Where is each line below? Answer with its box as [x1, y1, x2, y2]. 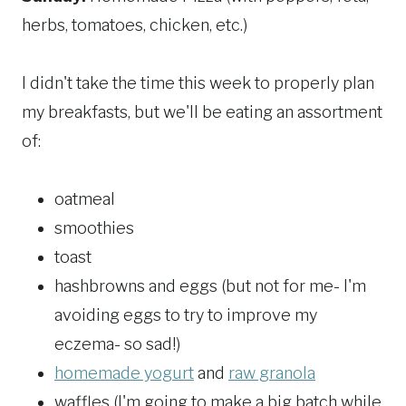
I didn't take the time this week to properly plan [22, 73, 374, 93]
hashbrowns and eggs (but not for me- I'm [54, 276, 366, 296]
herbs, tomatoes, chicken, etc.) [22, 15, 247, 35]
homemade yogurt [54, 363, 194, 383]
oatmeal [54, 189, 115, 209]
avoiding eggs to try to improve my [54, 305, 317, 325]
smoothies [54, 218, 134, 238]
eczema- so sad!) [54, 334, 180, 354]
